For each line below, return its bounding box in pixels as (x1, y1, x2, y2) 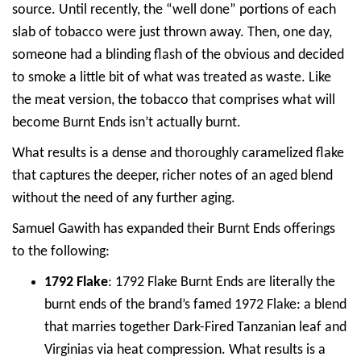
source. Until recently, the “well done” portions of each (12, 2, 336, 18)
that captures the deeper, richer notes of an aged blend (12, 168, 333, 184)
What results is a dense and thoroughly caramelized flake (12, 145, 344, 161)
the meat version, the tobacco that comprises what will (12, 92, 335, 108)
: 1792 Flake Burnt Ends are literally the (108, 274, 335, 290)
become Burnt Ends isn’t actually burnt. (12, 114, 241, 131)
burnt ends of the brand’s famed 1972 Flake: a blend (44, 297, 346, 313)
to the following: (12, 243, 110, 259)
